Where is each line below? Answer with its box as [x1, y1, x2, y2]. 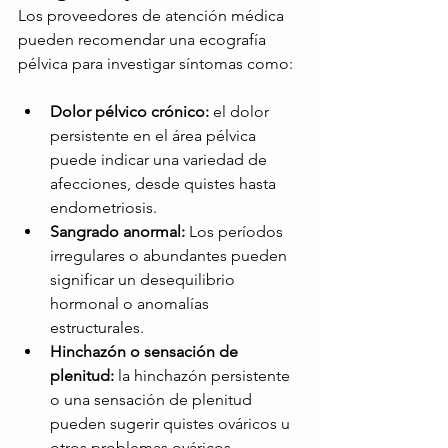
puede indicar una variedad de [50, 150, 271, 170]
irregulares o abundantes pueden [50, 246, 291, 266]
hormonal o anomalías [50, 294, 213, 314]
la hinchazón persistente [118, 366, 294, 386]
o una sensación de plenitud [50, 390, 256, 410]
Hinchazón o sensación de [50, 342, 242, 362]
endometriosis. [50, 198, 157, 218]
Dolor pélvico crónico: [50, 102, 209, 122]
